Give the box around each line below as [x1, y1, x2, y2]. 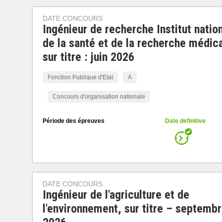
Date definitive [165, 117, 206, 124]
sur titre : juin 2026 [42, 50, 134, 64]
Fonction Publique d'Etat [47, 74, 113, 81]
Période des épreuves [42, 117, 105, 124]
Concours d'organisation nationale [52, 93, 145, 100]
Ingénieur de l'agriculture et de [42, 188, 189, 202]
